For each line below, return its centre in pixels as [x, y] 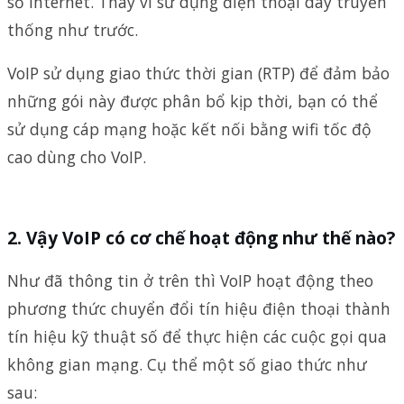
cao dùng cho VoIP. [77, 157]
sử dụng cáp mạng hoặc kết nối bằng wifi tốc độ [189, 129]
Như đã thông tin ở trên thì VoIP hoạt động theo [190, 280]
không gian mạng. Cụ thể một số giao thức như [187, 364]
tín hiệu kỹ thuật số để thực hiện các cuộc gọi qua [197, 336]
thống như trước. [73, 29]
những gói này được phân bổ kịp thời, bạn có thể [193, 101]
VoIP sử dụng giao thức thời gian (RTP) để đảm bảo [198, 73]
